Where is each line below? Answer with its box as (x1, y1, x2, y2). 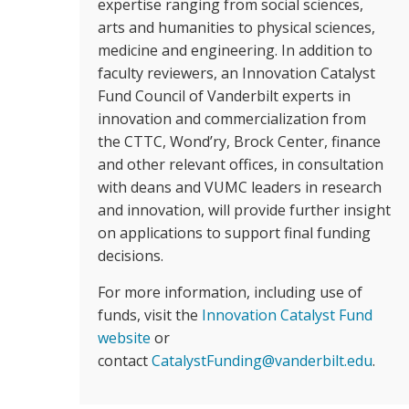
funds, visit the (98, 305, 202, 325)
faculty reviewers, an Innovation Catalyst (98, 63, 375, 83)
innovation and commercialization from (98, 109, 366, 129)
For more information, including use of (98, 282, 362, 302)
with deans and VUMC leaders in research (98, 177, 382, 197)
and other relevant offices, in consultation (98, 154, 383, 174)
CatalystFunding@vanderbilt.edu (152, 351, 372, 371)
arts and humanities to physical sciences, (98, 17, 375, 37)
